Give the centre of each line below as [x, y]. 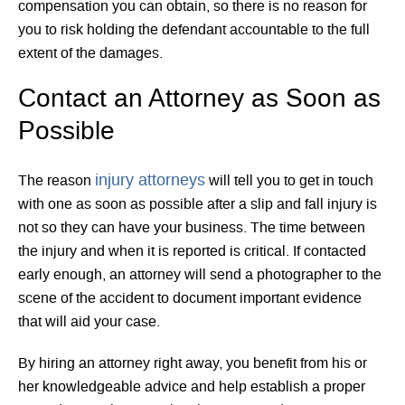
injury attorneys [150, 181]
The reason [57, 181]
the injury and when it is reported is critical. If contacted [192, 252]
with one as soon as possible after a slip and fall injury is [198, 205]
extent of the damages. [90, 53]
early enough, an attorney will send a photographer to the [200, 275]
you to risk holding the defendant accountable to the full [194, 29]
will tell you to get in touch [289, 181]
